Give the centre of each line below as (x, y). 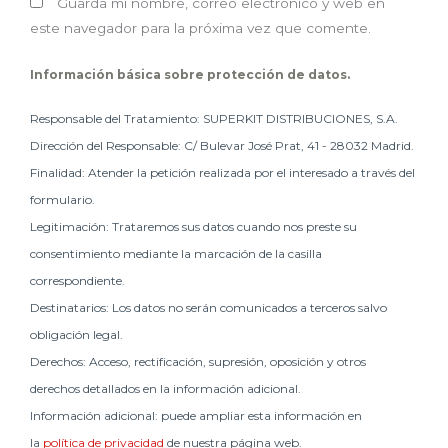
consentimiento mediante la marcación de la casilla (176, 254)
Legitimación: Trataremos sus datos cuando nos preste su (193, 227)
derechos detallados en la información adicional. (165, 389)
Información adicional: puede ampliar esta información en (196, 416)
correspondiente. (77, 281)
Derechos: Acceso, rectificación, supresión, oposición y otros (198, 362)
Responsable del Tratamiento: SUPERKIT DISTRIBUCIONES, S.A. (214, 119)
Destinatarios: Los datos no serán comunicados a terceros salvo (208, 308)
